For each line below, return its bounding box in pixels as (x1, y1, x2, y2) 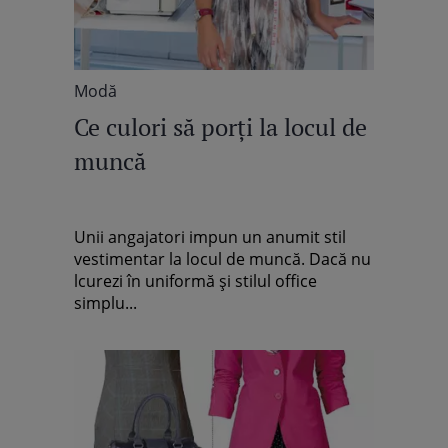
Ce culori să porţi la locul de (74, 111, 367, 143)
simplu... (74, 292, 137, 314)
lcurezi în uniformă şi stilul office (74, 270, 317, 292)
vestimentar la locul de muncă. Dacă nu (74, 248, 371, 270)
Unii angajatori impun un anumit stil (74, 226, 346, 248)
